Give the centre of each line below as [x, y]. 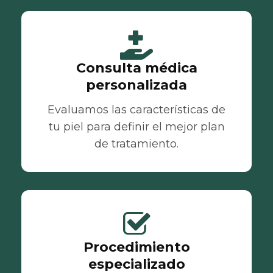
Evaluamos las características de [136, 110]
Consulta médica [136, 68]
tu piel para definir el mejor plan [136, 127]
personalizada [136, 85]
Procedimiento [136, 247]
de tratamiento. [136, 144]
